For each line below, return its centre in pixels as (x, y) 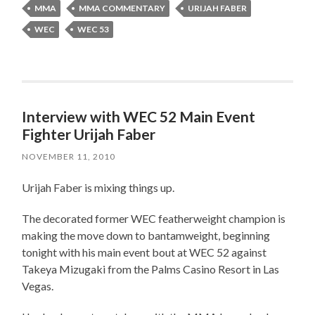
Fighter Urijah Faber (89, 134)
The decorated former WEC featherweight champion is (154, 218)
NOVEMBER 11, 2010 (69, 156)
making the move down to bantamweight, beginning (146, 235)
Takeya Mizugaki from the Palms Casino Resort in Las (151, 269)
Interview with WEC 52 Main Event (139, 116)
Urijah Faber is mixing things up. (98, 187)
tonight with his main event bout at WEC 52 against (144, 252)
